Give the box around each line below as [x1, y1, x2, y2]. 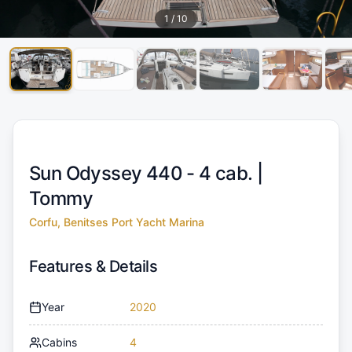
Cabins [42, 335, 77, 350]
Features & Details [29, 257, 157, 277]
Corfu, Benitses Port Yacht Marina [29, 215, 204, 229]
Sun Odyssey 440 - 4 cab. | [29, 162, 263, 185]
